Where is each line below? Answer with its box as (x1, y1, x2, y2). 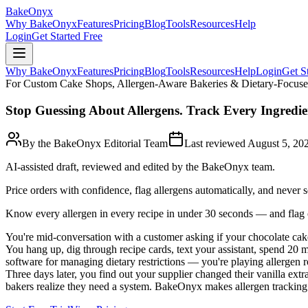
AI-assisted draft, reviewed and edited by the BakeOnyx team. (5, 161, 275, 173)
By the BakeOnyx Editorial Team (22, 137, 168, 150)
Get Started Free (32, 30, 102, 42)
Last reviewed (184, 137, 247, 150)
